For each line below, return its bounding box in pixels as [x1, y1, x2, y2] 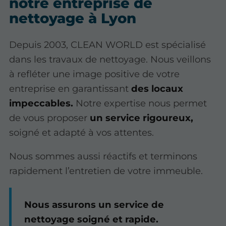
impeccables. [9, 97, 76, 109]
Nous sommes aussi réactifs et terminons [9, 150, 198, 162]
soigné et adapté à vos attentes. [9, 127, 154, 139]
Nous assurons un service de [24, 199, 164, 211]
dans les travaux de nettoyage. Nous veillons [9, 53, 211, 66]
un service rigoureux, [90, 112, 194, 124]
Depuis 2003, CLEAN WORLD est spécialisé [9, 39, 206, 51]
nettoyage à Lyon [9, 10, 137, 27]
